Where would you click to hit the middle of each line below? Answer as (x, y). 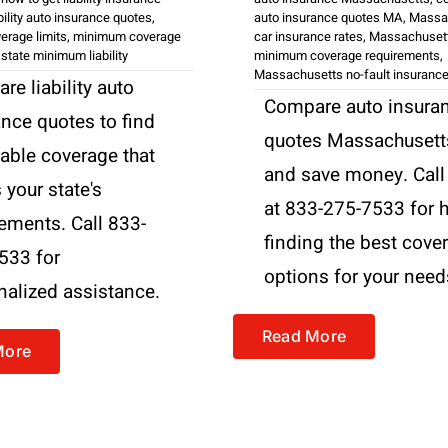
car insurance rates (308, 36)
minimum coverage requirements (346, 55)
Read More (304, 335)
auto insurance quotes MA (328, 17)
